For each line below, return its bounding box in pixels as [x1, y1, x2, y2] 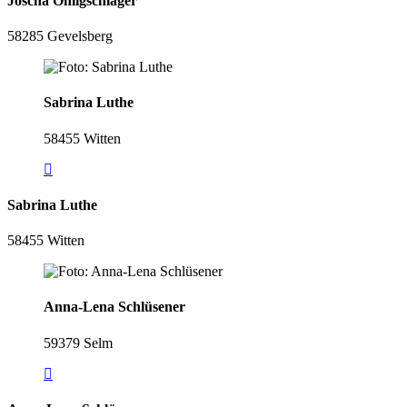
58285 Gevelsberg [7, 28, 113, 45]
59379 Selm [44, 334, 113, 351]
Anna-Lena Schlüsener [44, 299, 185, 315]
